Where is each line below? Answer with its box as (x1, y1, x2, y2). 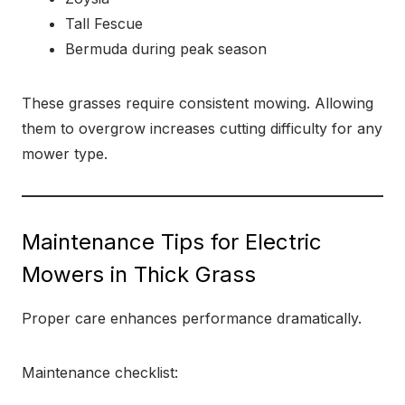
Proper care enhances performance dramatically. (22, 309, 362, 327)
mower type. (22, 145, 108, 163)
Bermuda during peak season (65, 40, 267, 58)
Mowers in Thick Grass (22, 261, 256, 287)
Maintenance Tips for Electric (22, 229, 322, 255)
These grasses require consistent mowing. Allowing (22, 94, 373, 112)
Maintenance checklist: (22, 363, 178, 381)
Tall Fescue (65, 14, 143, 33)
